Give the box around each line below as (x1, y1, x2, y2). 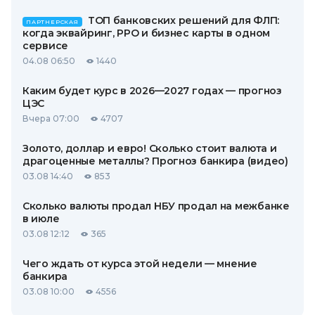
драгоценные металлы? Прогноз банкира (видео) (22, 155, 288, 167)
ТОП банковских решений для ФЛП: (87, 14, 280, 27)
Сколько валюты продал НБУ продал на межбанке (22, 200, 290, 212)
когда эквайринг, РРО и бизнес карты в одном (22, 27, 270, 39)
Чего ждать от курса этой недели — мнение (22, 257, 257, 270)
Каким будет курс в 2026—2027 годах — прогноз (22, 84, 282, 97)
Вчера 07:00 (22, 113, 79, 124)
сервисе (22, 39, 69, 52)
